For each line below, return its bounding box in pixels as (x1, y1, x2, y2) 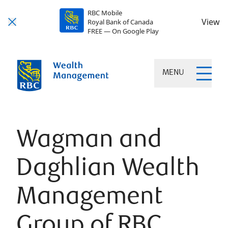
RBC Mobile (87, 8, 122, 17)
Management (16, 186, 163, 211)
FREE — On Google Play (87, 26, 159, 36)
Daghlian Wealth (16, 157, 199, 182)
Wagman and (16, 129, 162, 154)
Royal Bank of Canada (87, 17, 153, 26)
